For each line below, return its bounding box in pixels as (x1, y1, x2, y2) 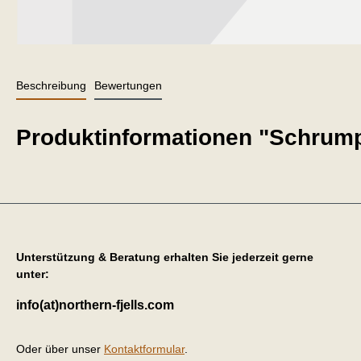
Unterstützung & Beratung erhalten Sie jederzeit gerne (16, 250, 313, 263)
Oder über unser (16, 342, 104, 355)
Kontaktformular (104, 342, 185, 355)
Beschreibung (16, 78, 86, 92)
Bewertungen (94, 78, 162, 92)
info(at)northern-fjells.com (16, 297, 174, 312)
